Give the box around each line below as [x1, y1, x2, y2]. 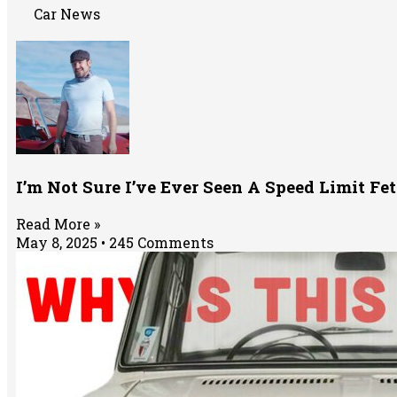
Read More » [16, 214, 100, 233]
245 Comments [105, 232, 214, 252]
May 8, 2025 [16, 232, 101, 252]
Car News [34, 4, 100, 23]
